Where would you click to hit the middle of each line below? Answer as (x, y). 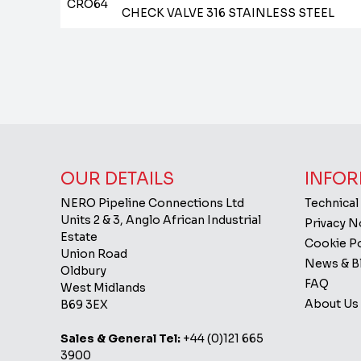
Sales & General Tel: (121, 338)
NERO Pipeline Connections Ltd (153, 203)
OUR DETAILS (118, 179)
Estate (79, 237)
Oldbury (84, 271)
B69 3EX (85, 305)
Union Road (94, 254)
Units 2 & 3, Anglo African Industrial (161, 220)
